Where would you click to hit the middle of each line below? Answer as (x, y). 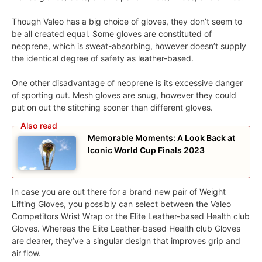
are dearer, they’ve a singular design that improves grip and (126, 241)
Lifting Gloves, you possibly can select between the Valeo (121, 204)
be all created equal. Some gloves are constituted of (112, 34)
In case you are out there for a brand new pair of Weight (119, 192)
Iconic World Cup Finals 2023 (146, 150)
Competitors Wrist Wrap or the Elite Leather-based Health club (131, 216)
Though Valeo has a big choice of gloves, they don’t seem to (127, 22)
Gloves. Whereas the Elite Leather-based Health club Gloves (126, 229)
